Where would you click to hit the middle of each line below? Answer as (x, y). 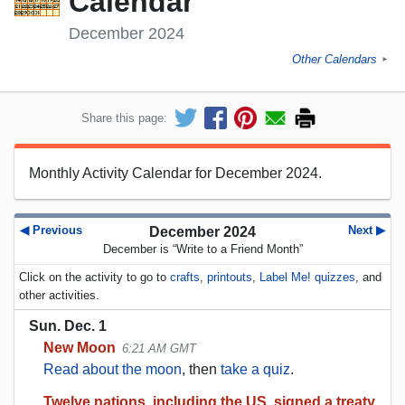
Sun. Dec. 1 (68, 325)
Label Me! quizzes (307, 278)
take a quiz (255, 369)
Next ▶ (367, 230)
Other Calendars (334, 60)
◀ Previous (51, 230)
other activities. (59, 296)
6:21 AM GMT (160, 348)
